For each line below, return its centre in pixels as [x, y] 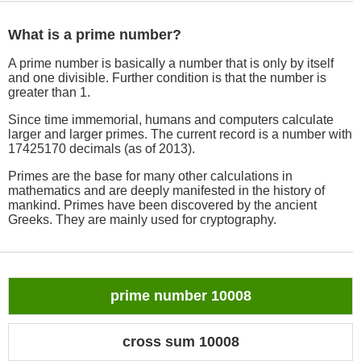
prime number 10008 [180, 296]
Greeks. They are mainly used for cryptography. [142, 220]
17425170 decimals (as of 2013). [102, 149]
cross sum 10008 [180, 342]
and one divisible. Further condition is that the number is [167, 78]
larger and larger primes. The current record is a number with [180, 135]
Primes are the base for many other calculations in [150, 176]
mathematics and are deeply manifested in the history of [166, 191]
